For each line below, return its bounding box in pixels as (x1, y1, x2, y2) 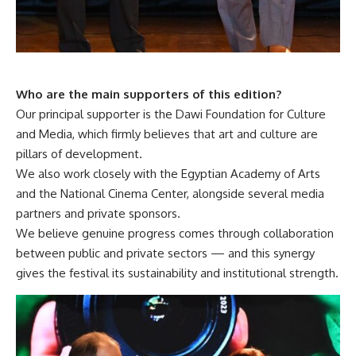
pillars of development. (16, 146, 142, 162)
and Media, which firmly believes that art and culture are (16, 126, 318, 142)
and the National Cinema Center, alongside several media (16, 186, 324, 202)
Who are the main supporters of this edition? (16, 87, 281, 103)
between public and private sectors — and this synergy (16, 246, 315, 261)
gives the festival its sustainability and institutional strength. (16, 265, 339, 281)
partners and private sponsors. (16, 206, 180, 222)
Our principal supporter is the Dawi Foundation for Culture (16, 106, 326, 122)
